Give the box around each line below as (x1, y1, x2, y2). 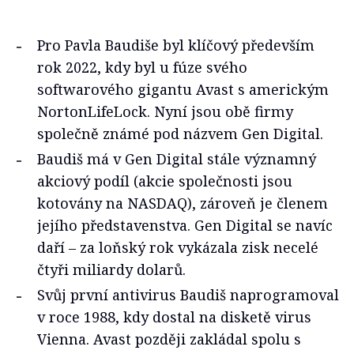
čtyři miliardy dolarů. (37, 260, 186, 279)
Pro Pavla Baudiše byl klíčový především (37, 36, 314, 55)
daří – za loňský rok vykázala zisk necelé (37, 238, 318, 257)
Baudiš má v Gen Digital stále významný (37, 149, 316, 168)
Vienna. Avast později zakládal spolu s (37, 330, 301, 348)
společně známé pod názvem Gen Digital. (37, 124, 323, 143)
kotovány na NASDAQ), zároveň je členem (37, 194, 328, 213)
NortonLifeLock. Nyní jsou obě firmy (37, 102, 293, 121)
